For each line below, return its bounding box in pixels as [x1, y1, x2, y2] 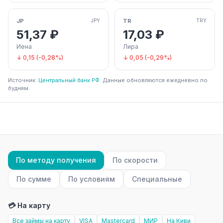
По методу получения [16, 155, 96, 164]
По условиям [68, 174, 115, 183]
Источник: [8, 76, 38, 84]
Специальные [132, 174, 182, 183]
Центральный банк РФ [38, 76, 100, 84]
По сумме [16, 174, 51, 183]
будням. [8, 84, 30, 92]
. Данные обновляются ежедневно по [100, 76, 208, 84]
